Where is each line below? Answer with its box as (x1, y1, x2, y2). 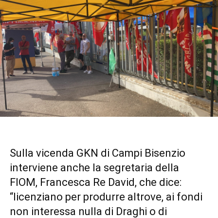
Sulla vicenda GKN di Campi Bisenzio (10, 147, 185, 160)
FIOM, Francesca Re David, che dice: (10, 176, 182, 189)
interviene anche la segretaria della (10, 162, 179, 174)
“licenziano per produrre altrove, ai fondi (10, 191, 202, 203)
